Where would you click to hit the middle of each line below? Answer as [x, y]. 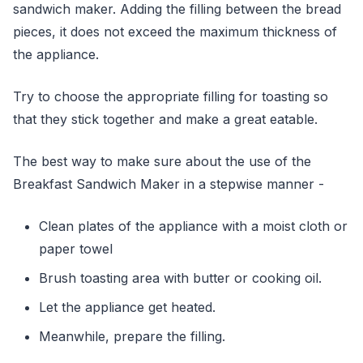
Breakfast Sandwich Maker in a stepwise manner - [169, 184]
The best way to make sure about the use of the [162, 161]
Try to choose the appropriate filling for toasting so [171, 96]
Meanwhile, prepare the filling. [132, 336]
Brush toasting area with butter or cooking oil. [180, 278]
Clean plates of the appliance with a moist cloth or [193, 226]
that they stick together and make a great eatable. [165, 119]
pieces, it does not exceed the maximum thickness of [175, 32]
